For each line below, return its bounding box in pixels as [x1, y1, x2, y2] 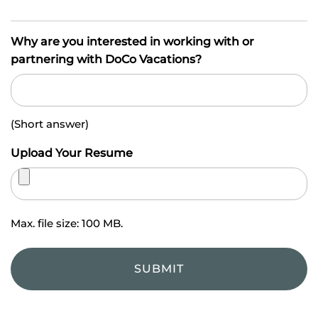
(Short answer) [11, 117, 89, 131]
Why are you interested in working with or [11, 35, 254, 49]
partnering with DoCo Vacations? [11, 53, 202, 67]
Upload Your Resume [11, 146, 133, 160]
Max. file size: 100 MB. [11, 216, 123, 231]
